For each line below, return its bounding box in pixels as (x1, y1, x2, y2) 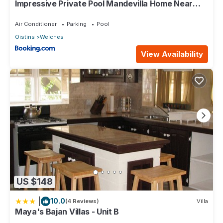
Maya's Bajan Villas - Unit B (15, 206, 119, 217)
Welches (40, 33, 64, 40)
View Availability (141, 49, 203, 59)
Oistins (15, 33, 35, 40)
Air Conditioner (15, 20, 57, 27)
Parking (67, 20, 87, 27)
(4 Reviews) (65, 198, 99, 205)
